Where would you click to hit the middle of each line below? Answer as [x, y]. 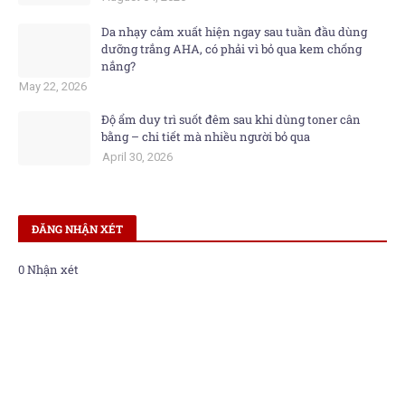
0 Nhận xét [48, 269]
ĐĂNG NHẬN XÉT [77, 229]
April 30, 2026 [137, 157]
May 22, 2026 [53, 86]
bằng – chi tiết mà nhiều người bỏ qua [206, 137]
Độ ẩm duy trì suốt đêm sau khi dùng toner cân [231, 119]
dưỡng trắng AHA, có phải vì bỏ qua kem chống [231, 49]
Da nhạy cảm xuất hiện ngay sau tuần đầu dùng [234, 32]
